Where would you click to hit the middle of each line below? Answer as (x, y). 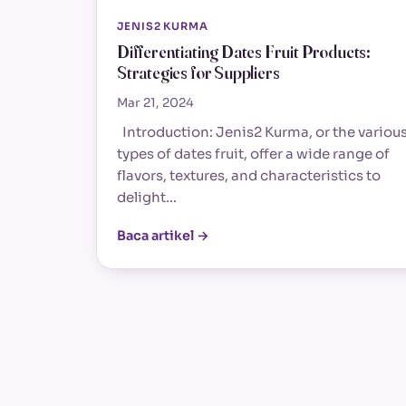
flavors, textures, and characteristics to (249, 176)
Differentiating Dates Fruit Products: (244, 53)
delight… (147, 198)
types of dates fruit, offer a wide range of (253, 154)
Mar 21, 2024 (155, 102)
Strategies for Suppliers (198, 73)
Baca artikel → (163, 236)
